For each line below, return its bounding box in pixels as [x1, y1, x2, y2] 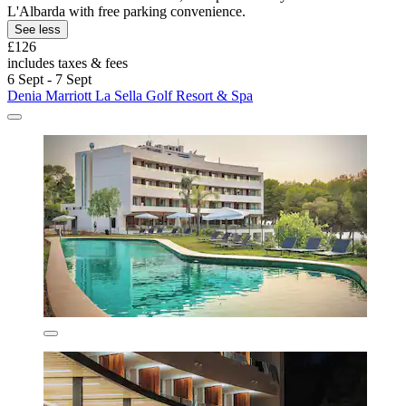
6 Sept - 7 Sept [7, 71, 92, 87]
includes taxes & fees [7, 54, 128, 71]
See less [14, 22, 61, 36]
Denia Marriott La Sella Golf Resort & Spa [7, 87, 253, 103]
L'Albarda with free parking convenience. [7, 3, 246, 19]
